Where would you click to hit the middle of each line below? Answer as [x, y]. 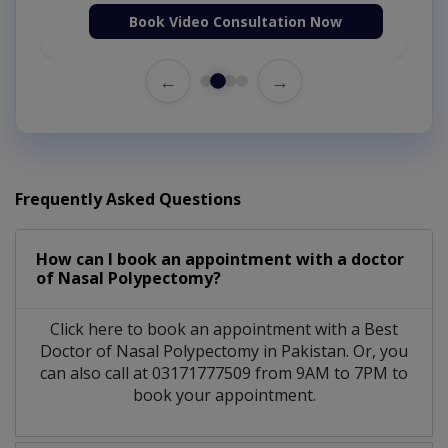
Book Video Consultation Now [236, 22]
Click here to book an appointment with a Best [224, 329]
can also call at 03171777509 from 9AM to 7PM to [224, 373]
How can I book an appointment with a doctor [220, 259]
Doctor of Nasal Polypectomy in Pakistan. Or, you [224, 351]
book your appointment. [224, 395]
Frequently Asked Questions [128, 199]
